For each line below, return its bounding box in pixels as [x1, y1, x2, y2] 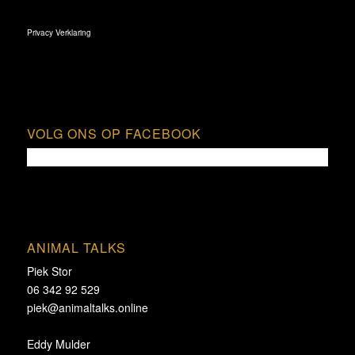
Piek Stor [26, 263, 72, 280]
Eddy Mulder [26, 336, 90, 353]
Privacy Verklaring [26, 27, 91, 39]
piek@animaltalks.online [26, 300, 148, 316]
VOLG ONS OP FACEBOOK [26, 124, 201, 143]
